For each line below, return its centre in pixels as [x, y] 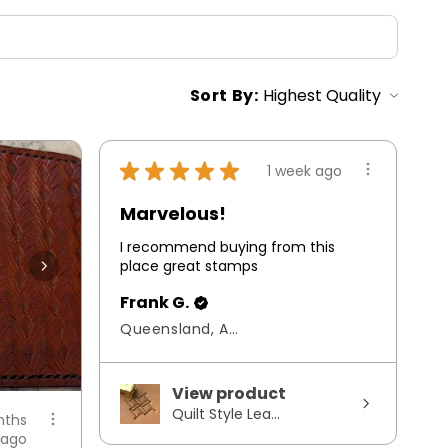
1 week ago [304, 170]
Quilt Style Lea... [226, 414]
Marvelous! [173, 214]
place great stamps [189, 266]
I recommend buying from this [227, 247]
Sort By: [224, 95]
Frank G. [154, 303]
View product [229, 394]
